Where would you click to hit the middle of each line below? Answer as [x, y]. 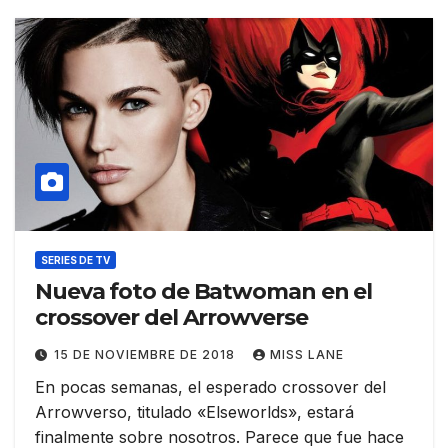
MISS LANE [307, 355]
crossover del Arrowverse [171, 318]
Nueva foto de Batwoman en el [204, 292]
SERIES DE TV [75, 260]
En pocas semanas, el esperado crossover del [210, 387]
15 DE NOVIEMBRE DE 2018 [146, 355]
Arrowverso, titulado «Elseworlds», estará [194, 412]
